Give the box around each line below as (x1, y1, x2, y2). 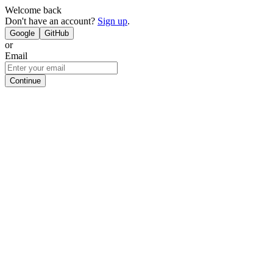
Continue (10, 76, 41, 85)
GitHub (44, 29, 69, 38)
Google (10, 29, 35, 38)
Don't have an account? (5, 16, 97, 26)
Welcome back (5, 5, 62, 15)
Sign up (97, 16, 127, 26)
